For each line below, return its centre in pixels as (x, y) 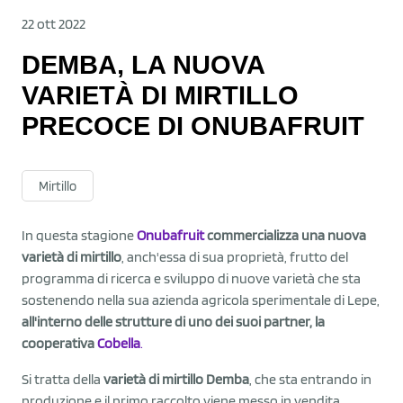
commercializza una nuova (285, 235)
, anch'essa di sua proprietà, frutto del (235, 256)
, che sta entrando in (310, 379)
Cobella (119, 343)
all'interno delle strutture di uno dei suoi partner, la (173, 321)
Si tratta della (63, 379)
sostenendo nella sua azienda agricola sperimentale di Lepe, (201, 300)
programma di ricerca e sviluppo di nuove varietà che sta (191, 278)
